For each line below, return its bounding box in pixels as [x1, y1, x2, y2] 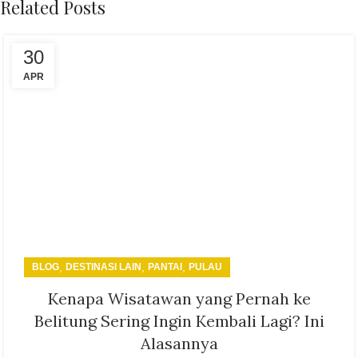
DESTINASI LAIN [66, 261, 141, 272]
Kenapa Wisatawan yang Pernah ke [47, 288, 311, 308]
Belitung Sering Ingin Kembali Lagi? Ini [34, 310, 324, 331]
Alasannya [140, 332, 218, 353]
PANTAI [148, 261, 182, 272]
